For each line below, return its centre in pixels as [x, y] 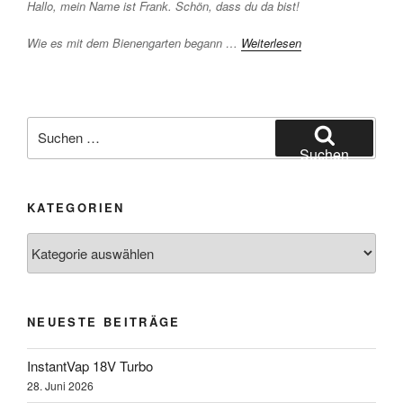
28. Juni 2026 [60, 386]
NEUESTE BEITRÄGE [104, 322]
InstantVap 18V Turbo [90, 366]
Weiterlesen [271, 42]
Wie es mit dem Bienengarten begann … [134, 42]
